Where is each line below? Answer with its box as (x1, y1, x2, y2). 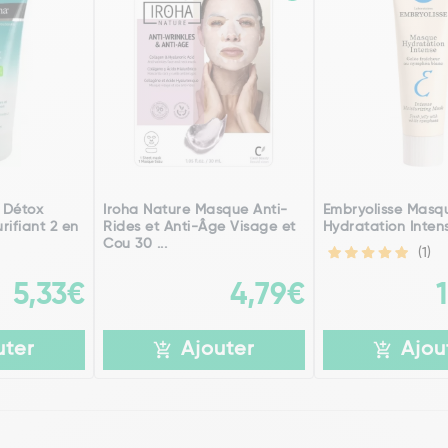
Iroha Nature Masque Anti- (103, 203, 288, 217)
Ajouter (180, 340, 255, 360)
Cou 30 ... (103, 237, 168, 251)
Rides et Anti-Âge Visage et (103, 220, 296, 234)
